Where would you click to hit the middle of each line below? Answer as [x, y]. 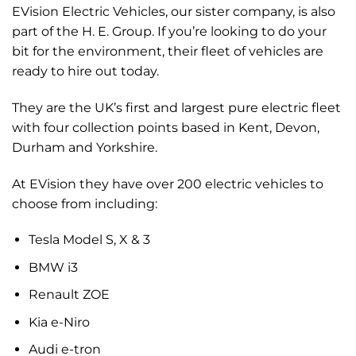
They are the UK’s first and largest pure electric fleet [176, 108]
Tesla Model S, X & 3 [89, 240]
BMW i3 [53, 267]
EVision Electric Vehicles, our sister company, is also [174, 12]
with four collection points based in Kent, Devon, [166, 128]
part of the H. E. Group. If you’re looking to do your [169, 32]
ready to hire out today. [85, 72]
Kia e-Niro [59, 322]
